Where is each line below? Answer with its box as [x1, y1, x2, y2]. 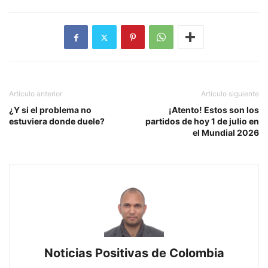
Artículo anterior [9, 89, 62, 99]
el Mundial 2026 [193, 127, 259, 138]
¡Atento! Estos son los [169, 105, 259, 115]
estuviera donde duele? [9, 116, 105, 127]
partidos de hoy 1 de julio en [145, 116, 259, 127]
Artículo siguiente [201, 89, 259, 99]
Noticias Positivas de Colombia [44, 246, 224, 261]
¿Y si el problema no [9, 105, 92, 115]
